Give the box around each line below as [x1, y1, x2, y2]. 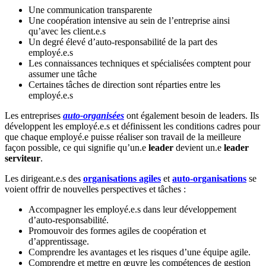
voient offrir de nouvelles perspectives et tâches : [5, 184, 186, 195]
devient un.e [173, 142, 224, 153]
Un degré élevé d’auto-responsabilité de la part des [28, 37, 217, 47]
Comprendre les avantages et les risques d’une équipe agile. [28, 247, 251, 258]
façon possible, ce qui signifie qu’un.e [5, 142, 148, 153]
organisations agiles [83, 173, 161, 184]
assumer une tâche [28, 69, 97, 80]
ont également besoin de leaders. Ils [126, 110, 259, 121]
